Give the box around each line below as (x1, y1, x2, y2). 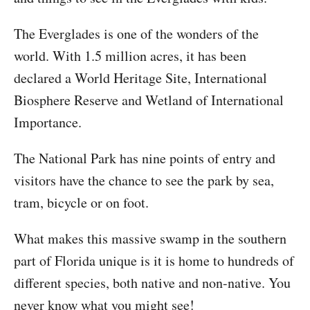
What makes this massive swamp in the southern (14, 229, 286, 248)
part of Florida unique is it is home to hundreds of (14, 251, 294, 270)
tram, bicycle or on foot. (14, 193, 149, 212)
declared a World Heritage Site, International (14, 69, 267, 87)
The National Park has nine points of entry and (14, 149, 275, 167)
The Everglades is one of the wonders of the (14, 24, 259, 43)
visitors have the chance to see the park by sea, (14, 171, 274, 190)
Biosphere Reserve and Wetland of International (14, 91, 284, 109)
